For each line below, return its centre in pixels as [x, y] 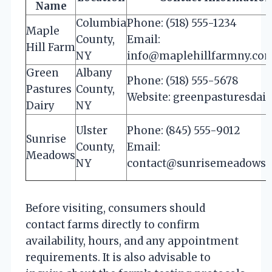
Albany [94, 73]
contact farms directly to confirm [113, 224]
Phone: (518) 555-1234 [182, 23]
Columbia [101, 23]
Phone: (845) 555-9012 [184, 130]
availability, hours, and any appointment [132, 241]
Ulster [92, 130]
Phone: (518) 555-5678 [183, 80]
